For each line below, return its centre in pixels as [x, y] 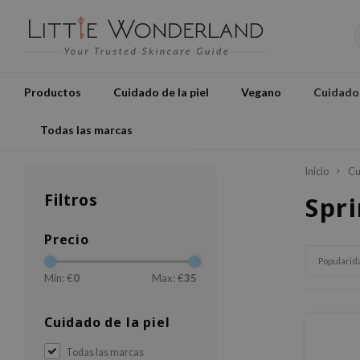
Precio [67, 239]
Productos [53, 92]
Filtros [71, 200]
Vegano [261, 92]
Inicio [317, 172]
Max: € [168, 278]
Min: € [59, 278]
